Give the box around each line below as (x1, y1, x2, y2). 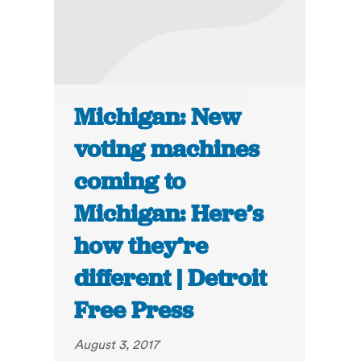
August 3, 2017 (74, 336, 160, 353)
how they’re (74, 230, 209, 262)
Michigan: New (74, 102, 242, 133)
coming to (74, 166, 186, 197)
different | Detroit (74, 263, 268, 294)
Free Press (74, 295, 194, 326)
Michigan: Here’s (74, 198, 264, 230)
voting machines (74, 134, 260, 165)
